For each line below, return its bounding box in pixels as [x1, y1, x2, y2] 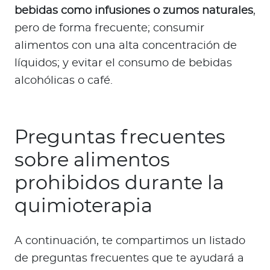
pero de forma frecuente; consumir [14, 22, 204, 34]
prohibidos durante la [14, 173, 224, 193]
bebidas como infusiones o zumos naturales [14, 5, 253, 16]
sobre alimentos [14, 150, 170, 170]
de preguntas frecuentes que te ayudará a [14, 253, 244, 264]
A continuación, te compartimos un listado [14, 235, 245, 246]
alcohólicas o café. [14, 75, 116, 86]
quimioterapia [14, 196, 152, 216]
